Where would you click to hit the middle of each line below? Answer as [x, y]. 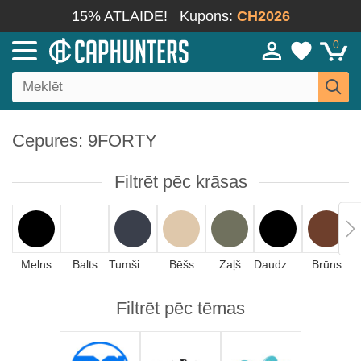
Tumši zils [148, 264]
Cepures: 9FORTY [85, 141]
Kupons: [208, 16]
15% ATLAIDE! [119, 16]
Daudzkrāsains [293, 264]
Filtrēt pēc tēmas [180, 308]
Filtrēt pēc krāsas [180, 182]
